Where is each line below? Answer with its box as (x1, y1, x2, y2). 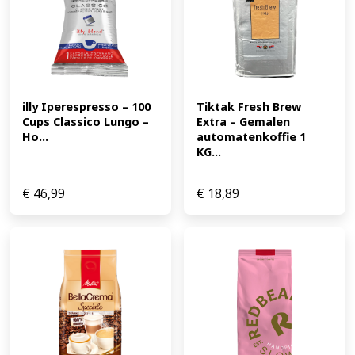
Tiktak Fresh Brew (197, 98, 301, 114)
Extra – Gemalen (197, 113, 290, 129)
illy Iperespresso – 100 (22, 98, 151, 114)
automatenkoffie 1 (197, 128, 306, 144)
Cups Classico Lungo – (22, 113, 149, 129)
